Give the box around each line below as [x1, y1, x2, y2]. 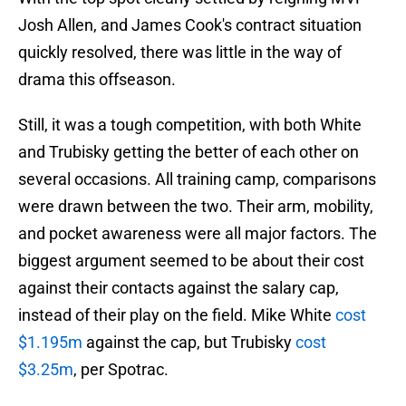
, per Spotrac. [73, 360, 169, 380]
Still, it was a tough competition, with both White [18, 115, 362, 135]
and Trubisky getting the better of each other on [18, 142, 359, 162]
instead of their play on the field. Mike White [18, 305, 335, 325]
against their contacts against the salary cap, [18, 278, 339, 298]
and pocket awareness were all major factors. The [18, 224, 377, 244]
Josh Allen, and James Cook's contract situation [18, 15, 362, 35]
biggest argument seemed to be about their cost [18, 251, 364, 271]
